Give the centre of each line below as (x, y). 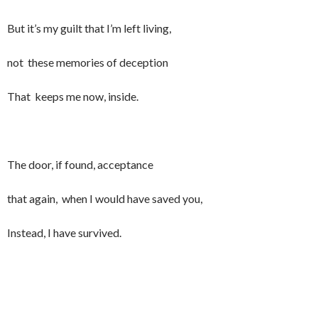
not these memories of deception (88, 62)
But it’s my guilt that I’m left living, (89, 28)
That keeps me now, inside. (73, 96)
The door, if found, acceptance (80, 164)
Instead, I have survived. (64, 232)
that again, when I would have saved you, (105, 198)
